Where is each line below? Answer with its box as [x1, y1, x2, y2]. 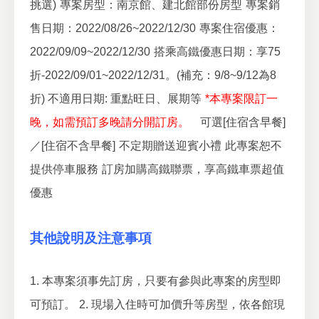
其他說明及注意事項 [30, 230, 152, 246]
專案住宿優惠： [199, 21, 279, 34]
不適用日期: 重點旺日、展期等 [48, 92, 202, 105]
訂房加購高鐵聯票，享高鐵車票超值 [102, 162, 284, 175]
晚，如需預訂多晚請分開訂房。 [30, 115, 189, 128]
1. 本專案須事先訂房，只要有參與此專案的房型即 [30, 275, 281, 288]
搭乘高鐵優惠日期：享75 [154, 45, 281, 58]
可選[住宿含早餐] [200, 115, 286, 128]
